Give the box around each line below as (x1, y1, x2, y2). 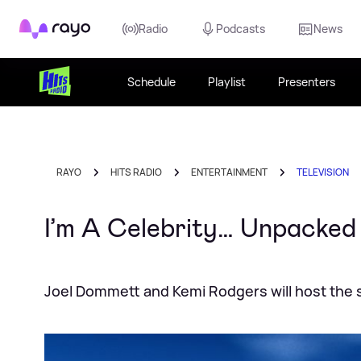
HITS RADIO (110, 165, 162, 179)
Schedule (127, 74, 176, 89)
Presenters (278, 74, 336, 89)
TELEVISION (297, 165, 349, 179)
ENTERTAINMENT (191, 165, 268, 179)
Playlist (208, 74, 247, 89)
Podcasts (216, 21, 265, 36)
